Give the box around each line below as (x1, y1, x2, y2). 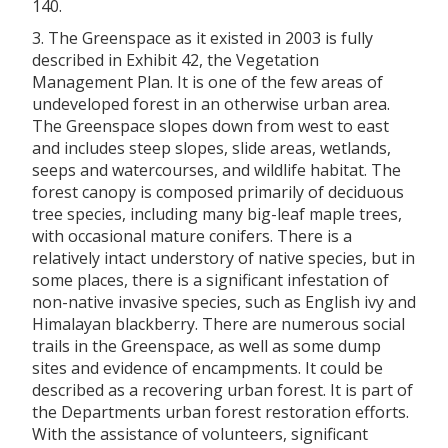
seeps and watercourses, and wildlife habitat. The (32, 158, 401, 181)
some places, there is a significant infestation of (32, 268, 389, 291)
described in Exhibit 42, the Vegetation (32, 48, 319, 71)
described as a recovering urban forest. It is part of (32, 378, 413, 401)
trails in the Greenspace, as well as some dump (32, 334, 381, 357)
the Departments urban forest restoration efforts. (32, 400, 409, 423)
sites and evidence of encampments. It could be (32, 356, 383, 379)
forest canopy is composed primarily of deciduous (32, 180, 404, 203)
